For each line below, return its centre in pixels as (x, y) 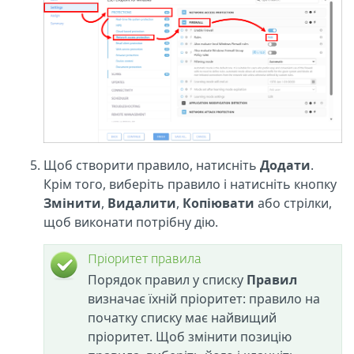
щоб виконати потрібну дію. (131, 222)
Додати (285, 165)
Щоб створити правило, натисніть (152, 165)
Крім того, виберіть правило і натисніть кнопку (190, 184)
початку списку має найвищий (182, 317)
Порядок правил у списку (167, 279)
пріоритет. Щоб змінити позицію (190, 336)
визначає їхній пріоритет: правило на (204, 298)
